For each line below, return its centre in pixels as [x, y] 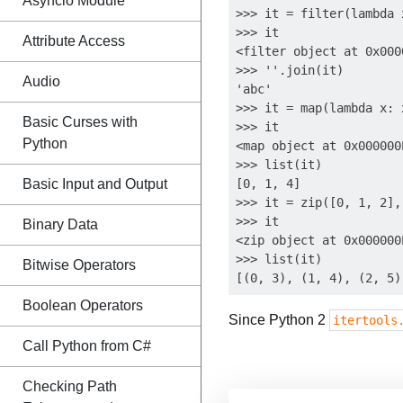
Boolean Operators [83, 305]
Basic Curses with [80, 122]
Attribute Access [74, 41]
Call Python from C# [87, 346]
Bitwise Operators [79, 265]
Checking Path [70, 386]
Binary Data [60, 224]
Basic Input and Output [95, 184]
